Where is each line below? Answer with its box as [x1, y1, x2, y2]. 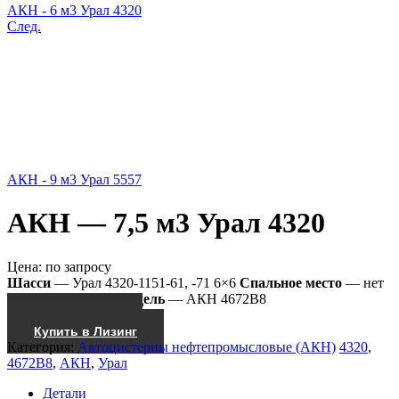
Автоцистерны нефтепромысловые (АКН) [77, 338, 336, 354]
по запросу [45, 258, 111, 274]
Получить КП [34, 307, 116, 322]
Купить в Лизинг [34, 323, 137, 338]
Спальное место [240, 274, 342, 290]
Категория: [7, 338, 77, 354]
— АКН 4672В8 [165, 290, 266, 306]
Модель [116, 290, 165, 306]
